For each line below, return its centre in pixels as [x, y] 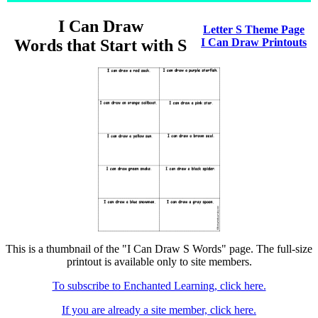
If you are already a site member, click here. [159, 310]
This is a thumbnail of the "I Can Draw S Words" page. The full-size [159, 249]
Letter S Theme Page [254, 29]
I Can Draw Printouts [254, 42]
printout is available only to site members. [159, 262]
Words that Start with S [100, 45]
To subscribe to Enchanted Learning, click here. [159, 286]
